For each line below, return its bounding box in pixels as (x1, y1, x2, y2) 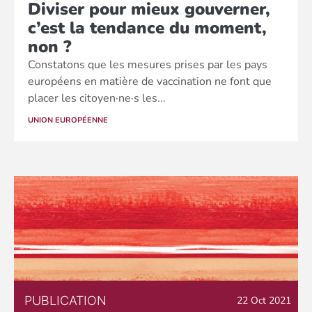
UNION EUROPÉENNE (28, 115, 108, 125)
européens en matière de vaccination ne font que (28, 74, 272, 89)
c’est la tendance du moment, (28, 17, 267, 39)
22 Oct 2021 (237, 294, 291, 307)
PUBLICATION (24, 293, 107, 308)
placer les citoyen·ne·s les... (28, 91, 166, 106)
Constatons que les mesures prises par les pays (28, 57, 267, 72)
